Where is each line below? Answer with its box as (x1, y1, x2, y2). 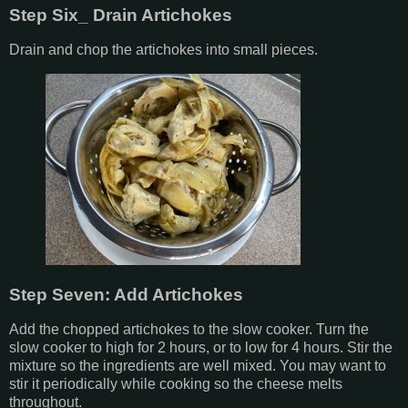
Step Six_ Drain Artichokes (9, 5, 232, 25)
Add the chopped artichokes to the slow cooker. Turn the (9, 321, 369, 337)
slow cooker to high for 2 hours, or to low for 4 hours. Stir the (9, 339, 393, 355)
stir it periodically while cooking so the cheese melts (9, 375, 342, 392)
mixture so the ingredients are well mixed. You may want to (9, 357, 386, 373)
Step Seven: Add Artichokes (9, 284, 243, 304)
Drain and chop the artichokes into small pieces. (9, 42, 318, 58)
